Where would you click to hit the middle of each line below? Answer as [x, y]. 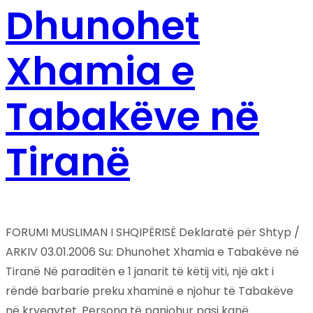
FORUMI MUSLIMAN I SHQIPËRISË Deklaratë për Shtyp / [153, 233]
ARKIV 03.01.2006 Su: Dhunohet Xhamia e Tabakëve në [152, 252]
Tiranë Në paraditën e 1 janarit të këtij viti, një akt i [140, 272]
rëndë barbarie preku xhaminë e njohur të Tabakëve [150, 291]
